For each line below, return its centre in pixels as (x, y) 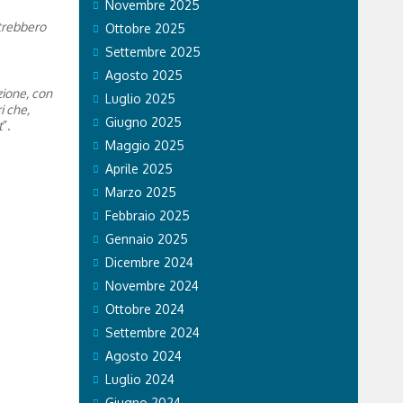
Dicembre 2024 (149, 262)
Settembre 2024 (152, 332)
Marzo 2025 (140, 192)
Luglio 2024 (139, 379)
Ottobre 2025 (145, 28)
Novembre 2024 (152, 285)
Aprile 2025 (139, 168)
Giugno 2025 (143, 121)
